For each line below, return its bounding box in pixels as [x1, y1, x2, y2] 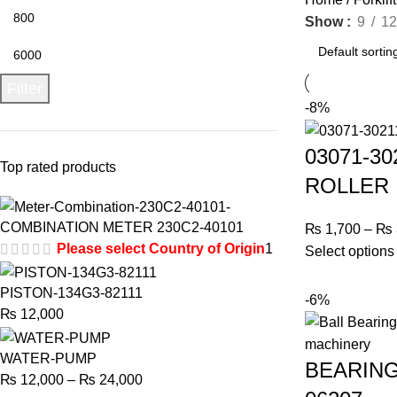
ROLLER [304, 173, 389, 198]
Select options [304, 243, 394, 259]
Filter [7, 79, 43, 97]
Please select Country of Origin [57, 240, 265, 256]
